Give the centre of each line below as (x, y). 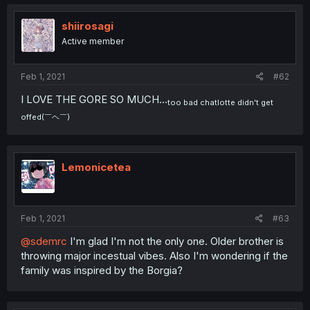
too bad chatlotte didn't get (220, 102)
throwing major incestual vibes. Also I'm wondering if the (154, 255)
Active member (93, 41)
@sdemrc (44, 241)
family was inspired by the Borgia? (102, 270)
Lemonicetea (96, 167)
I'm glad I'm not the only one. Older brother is (175, 241)
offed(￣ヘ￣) (45, 117)
